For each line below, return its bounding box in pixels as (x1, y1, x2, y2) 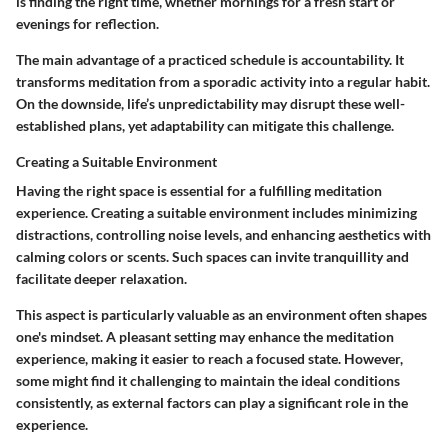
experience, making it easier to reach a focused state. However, (16, 349, 403, 367)
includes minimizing (289, 203, 417, 221)
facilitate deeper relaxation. (16, 269, 187, 287)
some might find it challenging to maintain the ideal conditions (16, 371, 400, 389)
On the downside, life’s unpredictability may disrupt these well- (16, 94, 405, 112)
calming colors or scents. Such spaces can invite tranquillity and (16, 247, 409, 265)
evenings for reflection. (16, 14, 159, 32)
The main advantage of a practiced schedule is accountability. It (16, 50, 404, 68)
